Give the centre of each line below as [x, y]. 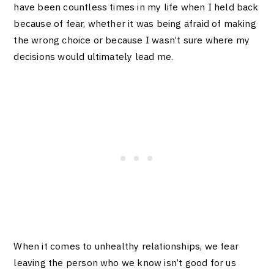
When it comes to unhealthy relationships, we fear [126, 246]
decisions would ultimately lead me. [95, 57]
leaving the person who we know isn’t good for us [125, 263]
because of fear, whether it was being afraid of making [135, 24]
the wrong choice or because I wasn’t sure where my [132, 40]
